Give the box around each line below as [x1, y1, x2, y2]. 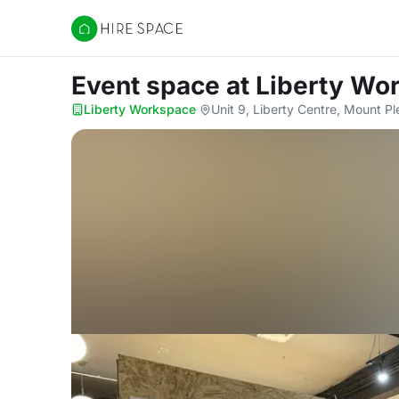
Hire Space [70, 28, 144, 46]
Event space [71, 70, 226, 101]
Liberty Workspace [84, 102, 196, 117]
